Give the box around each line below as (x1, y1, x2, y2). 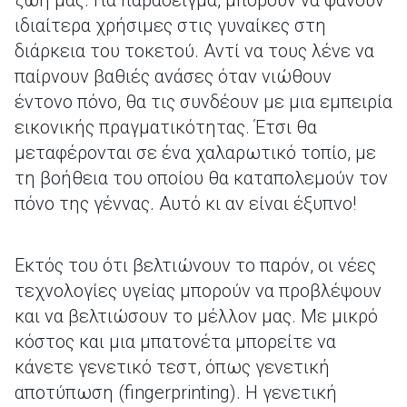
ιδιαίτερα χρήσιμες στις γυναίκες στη (15, 15, 326, 36)
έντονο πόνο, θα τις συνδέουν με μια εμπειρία (15, 91, 392, 113)
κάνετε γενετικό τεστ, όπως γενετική (15, 356, 330, 378)
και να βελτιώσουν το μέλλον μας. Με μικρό (15, 305, 378, 327)
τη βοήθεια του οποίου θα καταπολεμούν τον (15, 167, 388, 189)
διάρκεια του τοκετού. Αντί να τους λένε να (15, 40, 374, 62)
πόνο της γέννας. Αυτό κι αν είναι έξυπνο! (15, 193, 356, 214)
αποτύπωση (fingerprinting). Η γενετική (15, 382, 337, 403)
